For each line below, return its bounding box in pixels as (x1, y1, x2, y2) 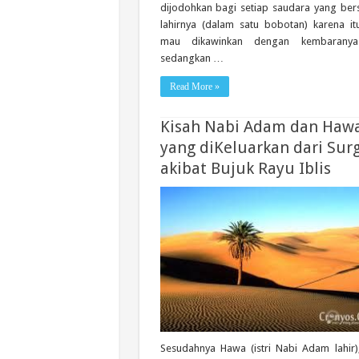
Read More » (169, 80, 220, 92)
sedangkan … (159, 51, 224, 64)
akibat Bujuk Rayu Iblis (159, 159, 331, 178)
